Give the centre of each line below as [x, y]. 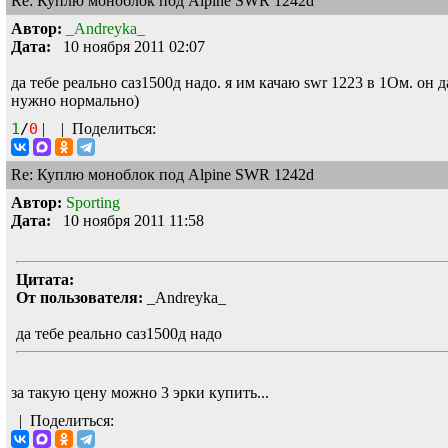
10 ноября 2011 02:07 [128, 46]
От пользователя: [79, 297]
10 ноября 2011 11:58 [127, 220]
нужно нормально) [75, 100]
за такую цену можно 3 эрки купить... [140, 392]
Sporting [93, 202]
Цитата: [45, 279]
